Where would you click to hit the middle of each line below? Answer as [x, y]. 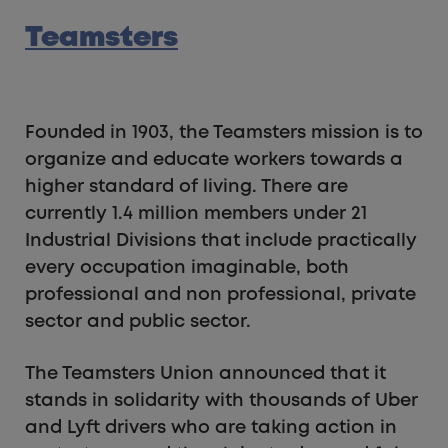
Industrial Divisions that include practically [221, 240]
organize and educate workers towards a [214, 159]
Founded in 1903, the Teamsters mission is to [224, 132]
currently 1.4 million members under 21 [196, 213]
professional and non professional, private [220, 294]
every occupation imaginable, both [187, 267]
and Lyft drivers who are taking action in [211, 427]
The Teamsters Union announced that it [205, 373]
